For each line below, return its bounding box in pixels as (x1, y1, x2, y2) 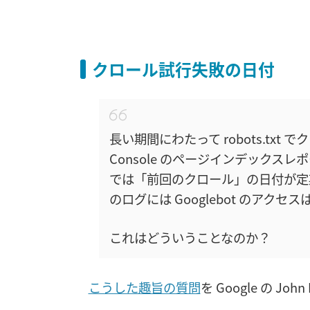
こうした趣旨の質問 (88, 277, 201, 296)
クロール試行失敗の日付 (92, 56, 275, 81)
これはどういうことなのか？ (109, 228, 271, 247)
